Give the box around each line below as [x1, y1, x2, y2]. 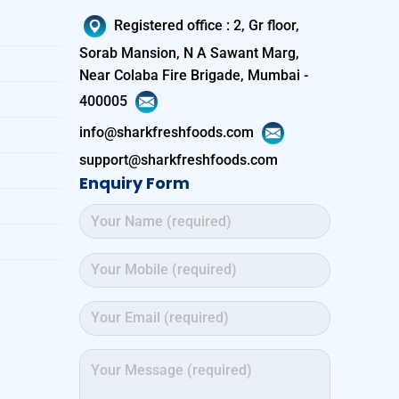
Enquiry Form [79, 172, 191, 195]
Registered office [114, 16, 224, 34]
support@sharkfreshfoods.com [79, 151, 279, 169]
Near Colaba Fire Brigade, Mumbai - [79, 67, 309, 85]
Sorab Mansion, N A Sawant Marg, [79, 45, 300, 62]
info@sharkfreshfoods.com [79, 123, 258, 141]
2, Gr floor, [230, 16, 300, 34]
